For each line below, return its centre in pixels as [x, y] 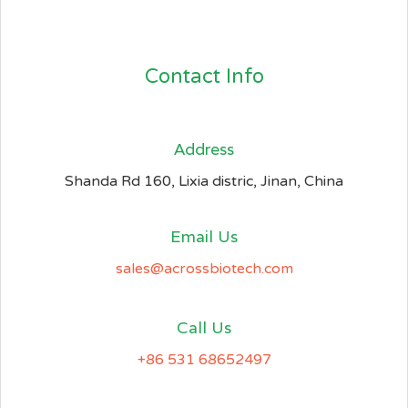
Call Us [204, 328]
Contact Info [204, 77]
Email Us [204, 237]
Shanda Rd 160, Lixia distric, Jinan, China [204, 182]
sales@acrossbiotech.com [204, 269]
